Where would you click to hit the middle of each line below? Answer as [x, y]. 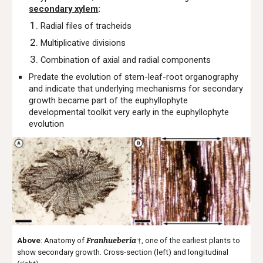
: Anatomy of [64, 240]
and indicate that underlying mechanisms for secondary [136, 89]
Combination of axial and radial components [126, 60]
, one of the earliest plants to [191, 240]
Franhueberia [112, 240]
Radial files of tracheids [86, 26]
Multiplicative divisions [83, 43]
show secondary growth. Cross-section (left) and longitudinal [123, 252]
